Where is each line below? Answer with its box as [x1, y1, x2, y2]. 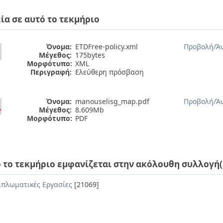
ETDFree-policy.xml [75, 42, 138, 51]
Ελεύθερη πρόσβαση [75, 67, 144, 77]
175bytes [75, 50, 105, 60]
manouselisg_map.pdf [75, 97, 149, 106]
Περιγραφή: [30, 67, 72, 77]
